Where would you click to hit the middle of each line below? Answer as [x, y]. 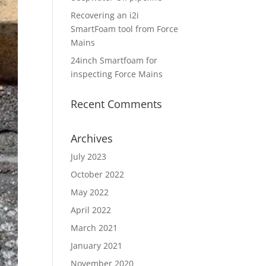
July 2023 [89, 156]
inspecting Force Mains [117, 74]
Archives [92, 138]
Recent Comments [117, 104]
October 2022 [98, 174]
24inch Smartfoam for [114, 60]
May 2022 [90, 192]
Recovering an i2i [105, 15]
